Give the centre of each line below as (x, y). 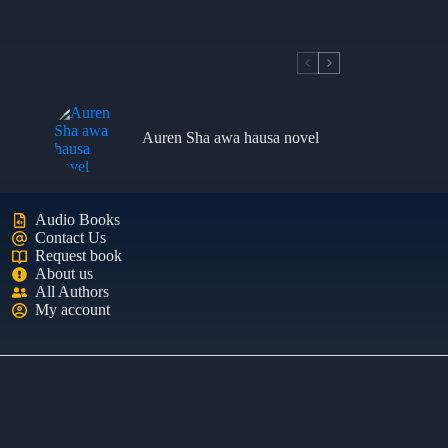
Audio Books (78, 219)
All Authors (72, 291)
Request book (79, 255)
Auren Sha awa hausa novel (230, 137)
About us (64, 273)
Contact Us (71, 237)
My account (73, 309)
